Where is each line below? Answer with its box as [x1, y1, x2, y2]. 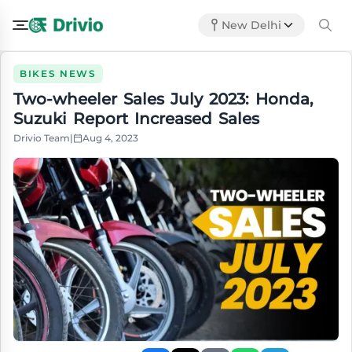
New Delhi [222, 18, 281, 32]
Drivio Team [13, 132, 70, 144]
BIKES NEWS [20, 68, 97, 79]
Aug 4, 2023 [82, 132, 138, 144]
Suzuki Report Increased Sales [13, 109, 259, 128]
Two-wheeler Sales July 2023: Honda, [13, 90, 313, 108]
